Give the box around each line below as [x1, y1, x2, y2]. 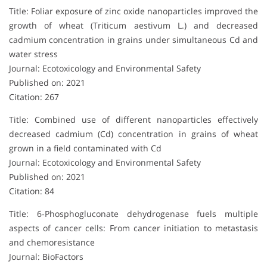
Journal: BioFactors [9, 250, 83, 262]
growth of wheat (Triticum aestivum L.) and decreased [9, 19, 258, 31]
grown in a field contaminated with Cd [9, 142, 162, 154]
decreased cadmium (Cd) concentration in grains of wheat [9, 128, 258, 139]
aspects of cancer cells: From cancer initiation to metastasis [9, 222, 258, 234]
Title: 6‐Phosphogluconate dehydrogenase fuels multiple [9, 207, 258, 219]
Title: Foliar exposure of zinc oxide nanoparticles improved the [9, 5, 258, 17]
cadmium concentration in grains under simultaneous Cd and [9, 33, 258, 45]
